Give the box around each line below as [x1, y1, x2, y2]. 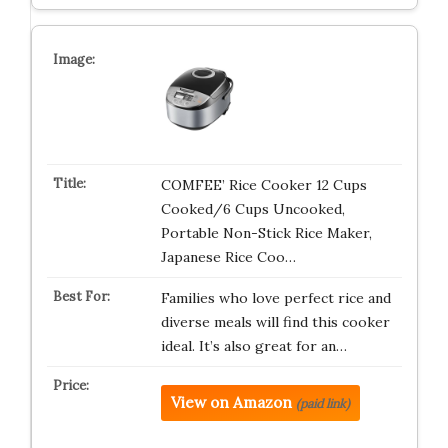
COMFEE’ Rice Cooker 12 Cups [160, 176, 367, 194]
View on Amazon [170, 393, 292, 412]
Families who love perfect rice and [160, 289, 391, 307]
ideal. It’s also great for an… [160, 337, 347, 355]
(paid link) [295, 396, 350, 411]
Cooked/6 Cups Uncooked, [160, 200, 345, 218]
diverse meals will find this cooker [160, 313, 390, 331]
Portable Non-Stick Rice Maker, [160, 224, 372, 242]
